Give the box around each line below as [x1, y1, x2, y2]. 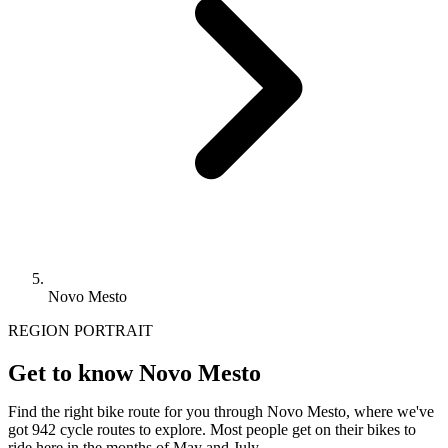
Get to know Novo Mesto [8, 359, 261, 386]
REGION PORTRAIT [8, 321, 153, 339]
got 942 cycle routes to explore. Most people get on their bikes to [8, 420, 416, 438]
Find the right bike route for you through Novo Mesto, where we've [8, 402, 434, 420]
